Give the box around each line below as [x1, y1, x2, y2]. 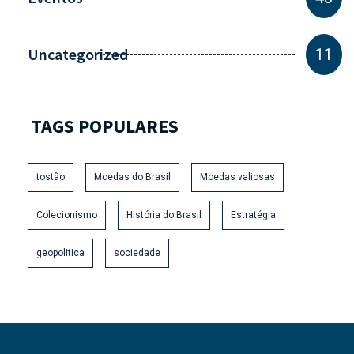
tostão [36, 171, 65, 183]
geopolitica [36, 247, 85, 258]
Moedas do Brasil [94, 171, 171, 183]
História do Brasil [126, 209, 201, 220]
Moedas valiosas [200, 171, 275, 183]
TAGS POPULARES [31, 113, 179, 138]
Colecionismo [36, 209, 97, 220]
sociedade [114, 247, 160, 258]
